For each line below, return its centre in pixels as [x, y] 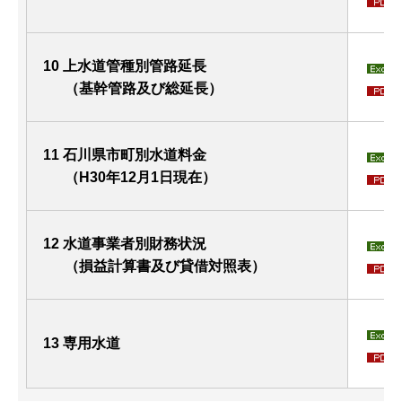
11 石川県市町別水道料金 [125, 154]
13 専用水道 [82, 343]
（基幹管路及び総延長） [133, 88]
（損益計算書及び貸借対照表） [154, 266]
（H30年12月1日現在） [140, 177]
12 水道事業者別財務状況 [125, 243]
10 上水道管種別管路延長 [125, 66]
